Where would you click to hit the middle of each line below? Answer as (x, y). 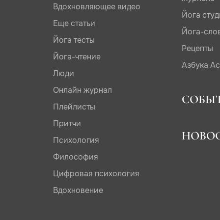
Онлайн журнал (82, 90)
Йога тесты (74, 40)
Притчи (67, 124)
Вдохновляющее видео (96, 7)
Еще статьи (74, 24)
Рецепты (198, 49)
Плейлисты (74, 107)
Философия (75, 157)
